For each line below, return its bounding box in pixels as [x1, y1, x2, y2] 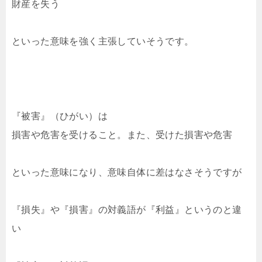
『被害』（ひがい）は [12, 111, 108, 122]
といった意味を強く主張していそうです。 [12, 36, 194, 47]
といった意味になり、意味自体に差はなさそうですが [12, 167, 242, 178]
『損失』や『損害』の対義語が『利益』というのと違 [12, 205, 242, 215]
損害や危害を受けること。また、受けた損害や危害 [12, 130, 233, 140]
